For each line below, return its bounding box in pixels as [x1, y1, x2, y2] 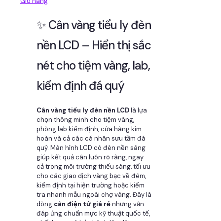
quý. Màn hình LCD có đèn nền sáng [37, 144, 146, 152]
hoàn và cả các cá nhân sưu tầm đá [37, 134, 146, 143]
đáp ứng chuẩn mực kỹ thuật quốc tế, [37, 209, 150, 218]
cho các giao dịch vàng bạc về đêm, [37, 172, 146, 181]
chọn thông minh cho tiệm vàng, [37, 115, 134, 124]
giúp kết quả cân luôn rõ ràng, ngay [37, 153, 144, 162]
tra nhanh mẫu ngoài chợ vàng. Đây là [37, 190, 151, 199]
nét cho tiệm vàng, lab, [37, 58, 150, 74]
